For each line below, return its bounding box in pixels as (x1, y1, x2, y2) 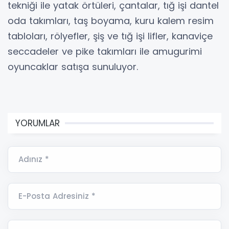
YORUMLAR (15, 117, 60, 130)
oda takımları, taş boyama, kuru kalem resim (8, 14, 214, 28)
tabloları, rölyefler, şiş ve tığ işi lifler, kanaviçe (8, 30, 213, 43)
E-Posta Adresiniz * (18, 191, 96, 202)
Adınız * (18, 154, 49, 165)
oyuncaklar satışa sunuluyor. (8, 60, 138, 74)
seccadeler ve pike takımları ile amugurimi (8, 45, 202, 58)
